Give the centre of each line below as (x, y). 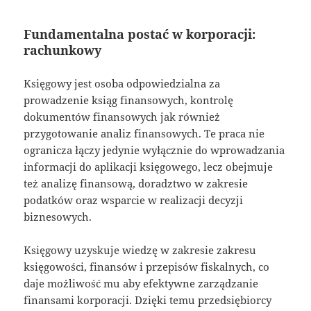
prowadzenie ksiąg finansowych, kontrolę (129, 100)
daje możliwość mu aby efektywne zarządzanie (141, 283)
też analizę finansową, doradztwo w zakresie (136, 183)
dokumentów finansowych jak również (122, 116)
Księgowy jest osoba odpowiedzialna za (122, 83)
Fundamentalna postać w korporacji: (140, 34)
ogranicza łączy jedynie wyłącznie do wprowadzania (154, 150)
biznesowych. (58, 216)
